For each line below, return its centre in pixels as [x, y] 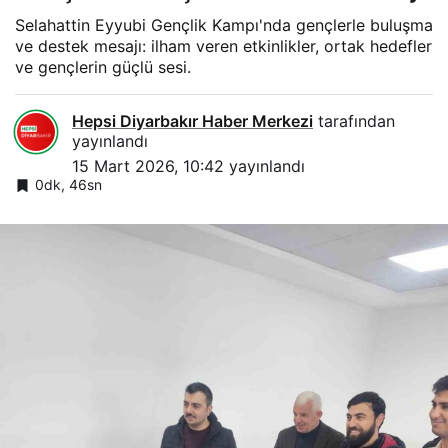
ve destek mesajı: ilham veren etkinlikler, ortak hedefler [223, 45]
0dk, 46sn [68, 184]
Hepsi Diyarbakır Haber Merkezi [192, 120]
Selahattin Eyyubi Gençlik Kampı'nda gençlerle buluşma [224, 24]
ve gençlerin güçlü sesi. [103, 66]
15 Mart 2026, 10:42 [148, 165]
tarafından [354, 120]
